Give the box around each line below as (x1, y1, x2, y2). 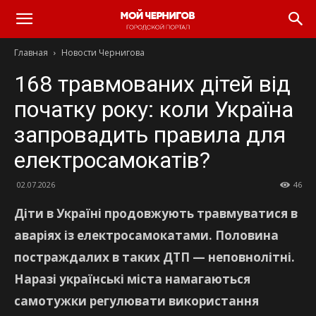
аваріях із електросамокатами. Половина (14, 227, 279, 243)
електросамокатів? (14, 147, 210, 174)
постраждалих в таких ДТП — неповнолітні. (14, 249, 295, 265)
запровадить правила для (14, 121, 286, 148)
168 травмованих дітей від (14, 71, 291, 97)
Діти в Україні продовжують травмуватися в (14, 205, 298, 221)
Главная (14, 47, 48, 59)
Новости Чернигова (61, 47, 145, 59)
